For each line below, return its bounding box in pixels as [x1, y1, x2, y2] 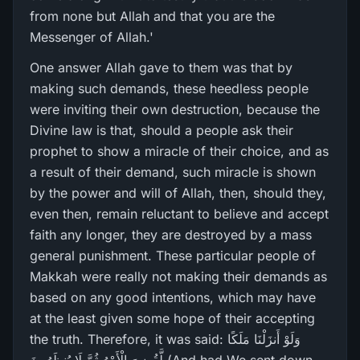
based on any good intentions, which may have [30, 289, 316, 305]
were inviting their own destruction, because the [30, 101, 320, 117]
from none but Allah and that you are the [30, 8, 275, 24]
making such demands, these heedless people [30, 80, 309, 96]
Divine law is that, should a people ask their [30, 122, 293, 138]
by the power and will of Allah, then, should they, [30, 185, 326, 201]
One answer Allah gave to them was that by [30, 59, 292, 76]
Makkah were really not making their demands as [30, 268, 327, 284]
